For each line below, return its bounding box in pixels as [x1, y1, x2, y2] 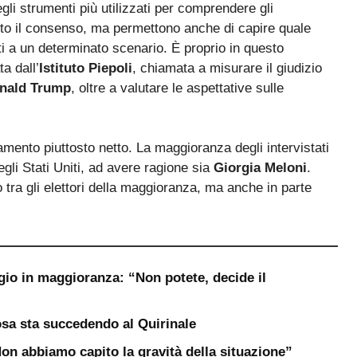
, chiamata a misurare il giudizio [132, 60, 322, 76]
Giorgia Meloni [214, 160, 307, 176]
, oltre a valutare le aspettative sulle [71, 80, 284, 96]
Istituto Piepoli [39, 60, 132, 76]
